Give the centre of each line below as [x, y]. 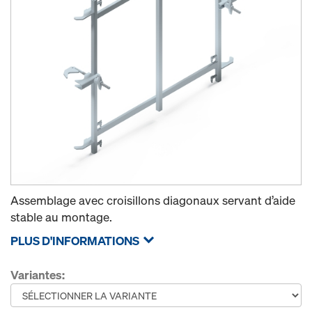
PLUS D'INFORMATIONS [75, 241]
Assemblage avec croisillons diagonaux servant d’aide [153, 200]
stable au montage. [61, 217]
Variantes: [38, 275]
